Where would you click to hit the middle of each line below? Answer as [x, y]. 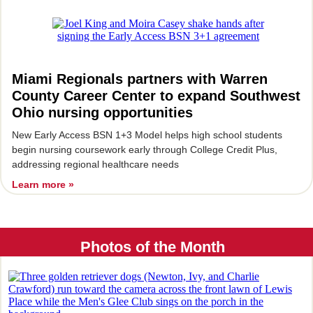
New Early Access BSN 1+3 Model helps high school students [147, 135]
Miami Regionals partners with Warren [140, 79]
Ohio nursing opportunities [102, 112]
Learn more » [43, 184]
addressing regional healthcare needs [95, 164]
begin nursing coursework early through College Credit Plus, [145, 150]
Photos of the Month [156, 247]
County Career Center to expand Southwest [156, 96]
